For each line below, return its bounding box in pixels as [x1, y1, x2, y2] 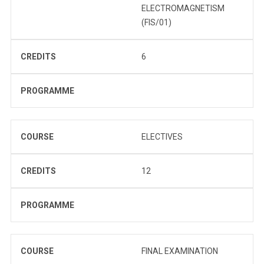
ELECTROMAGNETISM [141, 3, 225, 13]
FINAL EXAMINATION [141, 246, 218, 256]
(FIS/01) [141, 17, 171, 27]
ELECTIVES [141, 131, 183, 141]
